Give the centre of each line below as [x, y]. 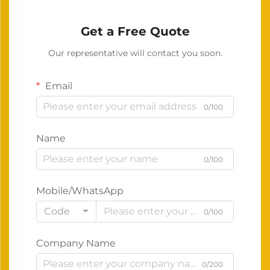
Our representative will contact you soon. [135, 53]
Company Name [76, 243]
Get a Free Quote [135, 31]
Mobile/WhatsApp [80, 190]
